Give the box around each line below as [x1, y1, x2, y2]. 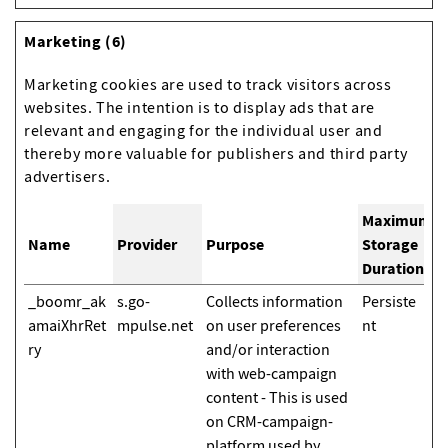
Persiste [362, 291, 416, 311]
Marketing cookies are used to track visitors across [24, 74, 392, 94]
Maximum [362, 210, 432, 230]
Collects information [206, 291, 343, 311]
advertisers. [24, 166, 111, 186]
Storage [362, 234, 418, 254]
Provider [117, 234, 177, 254]
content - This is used [206, 387, 348, 407]
